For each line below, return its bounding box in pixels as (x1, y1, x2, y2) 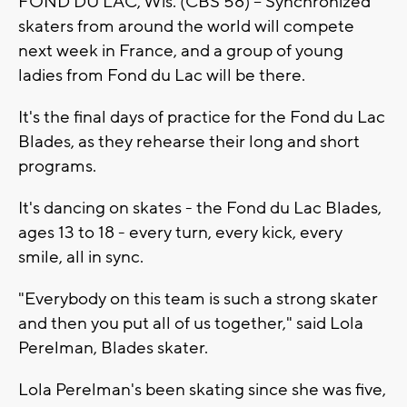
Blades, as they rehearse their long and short (18, 130, 360, 153)
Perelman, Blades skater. (18, 336, 208, 359)
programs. (18, 154, 96, 177)
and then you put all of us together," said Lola (18, 312, 363, 334)
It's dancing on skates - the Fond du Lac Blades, (18, 196, 382, 219)
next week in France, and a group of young (18, 39, 343, 62)
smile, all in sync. (18, 245, 144, 268)
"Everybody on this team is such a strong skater (18, 287, 378, 310)
